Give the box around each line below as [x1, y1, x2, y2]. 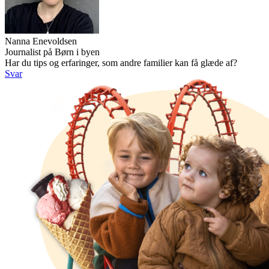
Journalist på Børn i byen [5, 46, 100, 57]
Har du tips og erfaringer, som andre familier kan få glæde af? [5, 57, 237, 68]
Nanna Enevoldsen [5, 35, 77, 46]
